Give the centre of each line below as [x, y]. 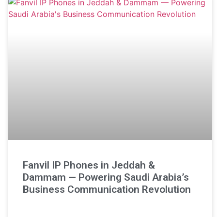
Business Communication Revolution [107, 190]
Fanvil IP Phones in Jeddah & [89, 165]
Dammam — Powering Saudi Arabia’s [106, 178]
